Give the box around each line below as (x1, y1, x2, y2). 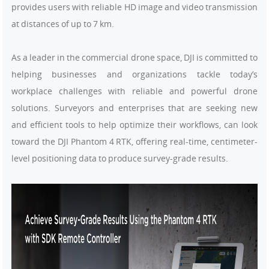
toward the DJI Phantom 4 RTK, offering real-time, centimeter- (11, 136, 258, 147)
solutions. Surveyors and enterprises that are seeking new (11, 102, 258, 113)
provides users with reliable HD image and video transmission (11, 1, 258, 13)
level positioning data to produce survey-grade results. (11, 153, 228, 164)
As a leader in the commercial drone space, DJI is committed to (11, 52, 258, 63)
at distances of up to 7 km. (11, 18, 114, 29)
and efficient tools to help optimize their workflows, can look (11, 119, 258, 130)
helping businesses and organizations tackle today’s (11, 68, 258, 80)
